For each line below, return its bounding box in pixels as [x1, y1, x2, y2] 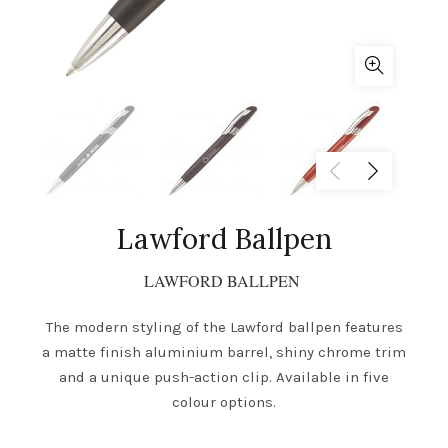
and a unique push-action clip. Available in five [59, 368, 389, 387]
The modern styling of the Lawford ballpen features [45, 318, 403, 337]
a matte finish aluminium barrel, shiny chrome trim [42, 343, 406, 362]
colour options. [172, 393, 276, 412]
